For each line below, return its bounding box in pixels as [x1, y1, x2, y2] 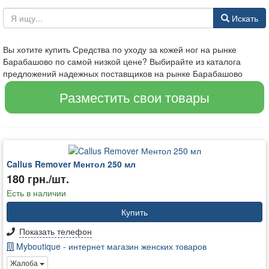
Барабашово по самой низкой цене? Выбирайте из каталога [3, 55, 241, 67]
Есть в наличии [7, 187, 66, 199]
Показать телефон [19, 225, 92, 238]
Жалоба [10, 257, 40, 268]
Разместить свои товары [59, 87, 210, 106]
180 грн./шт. [7, 171, 69, 187]
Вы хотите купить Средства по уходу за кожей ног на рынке [3, 43, 237, 55]
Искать [229, 11, 258, 24]
